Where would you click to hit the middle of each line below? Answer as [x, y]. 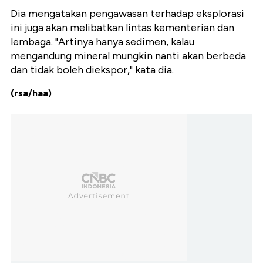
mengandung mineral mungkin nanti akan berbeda [128, 56]
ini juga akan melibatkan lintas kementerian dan [122, 28]
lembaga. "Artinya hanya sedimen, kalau [102, 42]
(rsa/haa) [31, 93]
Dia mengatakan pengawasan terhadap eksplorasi [127, 14]
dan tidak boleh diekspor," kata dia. [92, 70]
